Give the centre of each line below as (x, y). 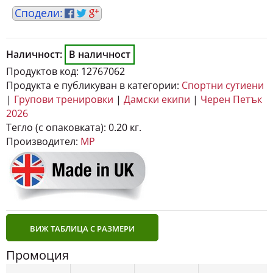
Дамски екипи (157, 99)
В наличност (100, 54)
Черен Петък (231, 99)
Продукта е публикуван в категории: (93, 85)
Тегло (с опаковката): (56, 127)
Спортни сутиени (223, 85)
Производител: (42, 141)
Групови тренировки (64, 99)
